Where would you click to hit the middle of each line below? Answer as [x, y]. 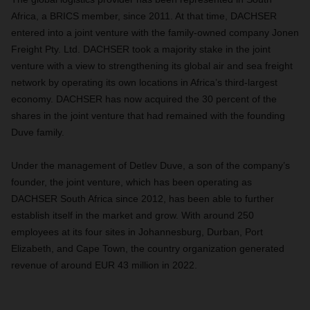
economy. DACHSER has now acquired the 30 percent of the [144, 99]
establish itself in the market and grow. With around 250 [133, 215]
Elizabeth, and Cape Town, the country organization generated [148, 248]
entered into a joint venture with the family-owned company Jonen [155, 33]
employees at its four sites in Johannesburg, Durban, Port [137, 232]
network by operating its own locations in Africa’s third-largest [144, 82]
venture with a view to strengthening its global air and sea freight [152, 66]
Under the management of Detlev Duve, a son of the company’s [151, 165]
